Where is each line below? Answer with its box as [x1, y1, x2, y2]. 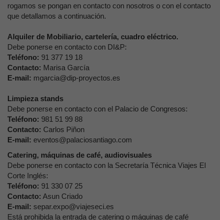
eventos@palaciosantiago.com [33, 136, 132, 144]
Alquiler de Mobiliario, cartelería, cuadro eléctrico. [7, 32, 178, 41]
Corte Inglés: [7, 171, 48, 180]
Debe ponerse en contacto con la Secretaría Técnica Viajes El [7, 161, 206, 169]
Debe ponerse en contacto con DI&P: [7, 43, 127, 51]
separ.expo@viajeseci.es [33, 202, 114, 211]
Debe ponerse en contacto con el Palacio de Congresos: [7, 105, 188, 113]
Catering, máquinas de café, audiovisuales [7, 151, 152, 159]
